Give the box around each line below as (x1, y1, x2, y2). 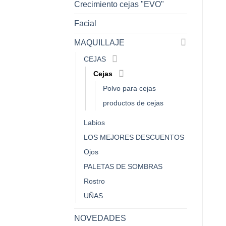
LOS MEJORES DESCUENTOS (84, 133, 184, 141)
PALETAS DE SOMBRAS (84, 162, 162, 171)
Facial (74, 19, 96, 28)
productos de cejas (103, 98, 163, 107)
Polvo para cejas (103, 84, 156, 92)
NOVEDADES (74, 213, 126, 222)
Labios (84, 118, 105, 127)
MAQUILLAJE (74, 38, 125, 47)
